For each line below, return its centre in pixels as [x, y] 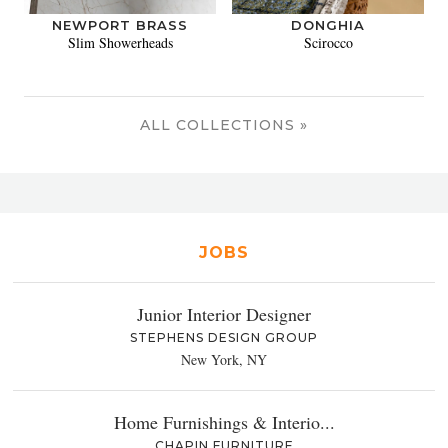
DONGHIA [328, 25]
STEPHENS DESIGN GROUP [224, 338]
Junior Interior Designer [224, 314]
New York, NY [224, 360]
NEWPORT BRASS [120, 25]
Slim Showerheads [120, 43]
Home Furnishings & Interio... [224, 422]
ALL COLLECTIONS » [224, 125]
